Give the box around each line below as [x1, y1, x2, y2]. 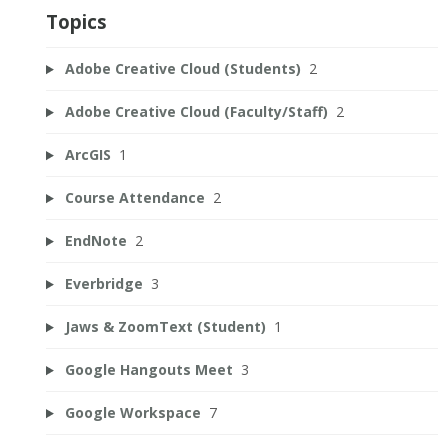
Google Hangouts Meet [64, 360, 233, 380]
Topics [46, 8, 107, 34]
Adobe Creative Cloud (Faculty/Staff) [64, 102, 328, 122]
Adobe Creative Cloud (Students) [64, 59, 301, 79]
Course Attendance [64, 188, 205, 208]
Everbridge [64, 274, 143, 294]
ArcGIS [64, 145, 111, 165]
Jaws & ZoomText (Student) [64, 317, 266, 337]
